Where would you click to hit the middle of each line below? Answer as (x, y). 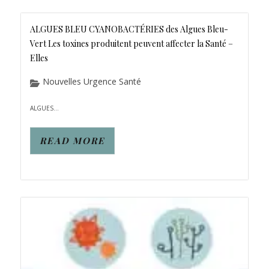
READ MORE (72, 141)
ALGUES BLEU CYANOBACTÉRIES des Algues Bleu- (129, 29)
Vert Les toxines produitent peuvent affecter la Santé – (131, 44)
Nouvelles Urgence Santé (92, 81)
